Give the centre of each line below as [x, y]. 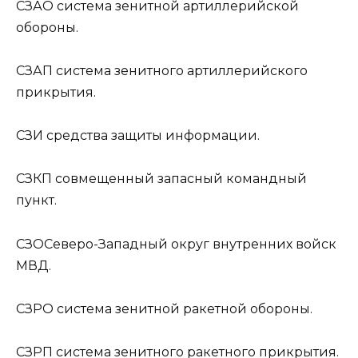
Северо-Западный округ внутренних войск [190, 244]
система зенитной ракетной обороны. [183, 308]
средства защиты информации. [151, 136]
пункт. [36, 201]
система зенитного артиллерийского [180, 71]
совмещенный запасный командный [179, 179]
